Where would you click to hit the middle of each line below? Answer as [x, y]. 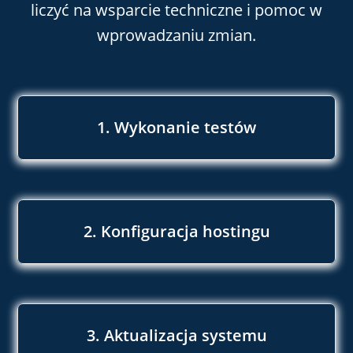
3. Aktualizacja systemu [176, 335]
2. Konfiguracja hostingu [176, 231]
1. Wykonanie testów [176, 127]
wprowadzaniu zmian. [176, 35]
